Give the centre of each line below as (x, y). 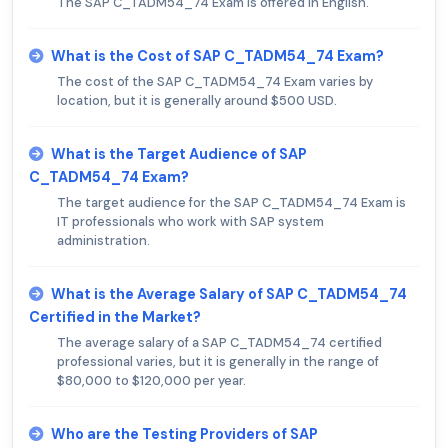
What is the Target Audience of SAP (179, 154)
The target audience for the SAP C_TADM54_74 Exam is (231, 203)
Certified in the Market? (115, 317)
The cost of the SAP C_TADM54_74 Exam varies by (215, 82)
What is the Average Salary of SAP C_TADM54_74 (229, 294)
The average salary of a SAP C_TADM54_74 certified (219, 343)
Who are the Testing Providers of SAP (184, 434)
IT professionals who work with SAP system (190, 222)
